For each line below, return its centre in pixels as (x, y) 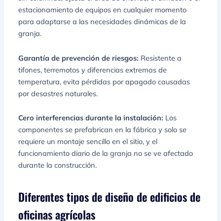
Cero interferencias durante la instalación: (92, 118)
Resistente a (161, 58)
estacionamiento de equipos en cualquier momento (103, 9)
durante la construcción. (58, 165)
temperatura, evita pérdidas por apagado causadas (104, 81)
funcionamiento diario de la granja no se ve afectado (106, 153)
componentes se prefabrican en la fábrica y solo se (103, 130)
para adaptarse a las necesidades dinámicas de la (102, 21)
